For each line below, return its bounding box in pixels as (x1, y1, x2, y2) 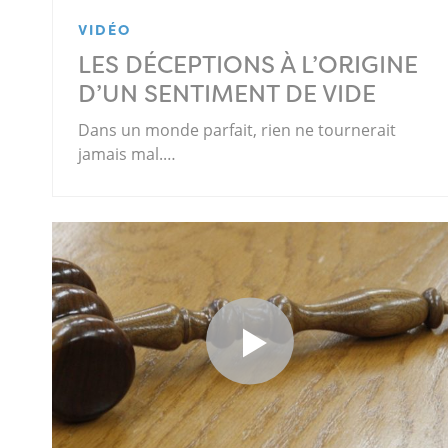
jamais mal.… (78, 143, 176, 166)
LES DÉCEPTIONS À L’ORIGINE (78, 49, 418, 82)
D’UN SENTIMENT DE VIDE (78, 78, 376, 111)
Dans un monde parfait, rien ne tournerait (78, 119, 396, 142)
